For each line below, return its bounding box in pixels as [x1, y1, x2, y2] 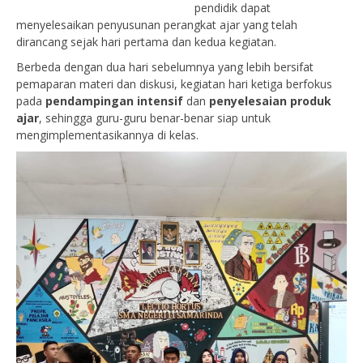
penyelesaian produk [209, 93, 331, 109]
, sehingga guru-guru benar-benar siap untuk [39, 110, 271, 126]
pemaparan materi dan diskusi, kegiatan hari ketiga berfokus [16, 76, 332, 92]
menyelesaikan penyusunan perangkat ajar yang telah [16, 17, 297, 32]
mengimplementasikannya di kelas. [16, 127, 199, 143]
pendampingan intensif [45, 93, 183, 109]
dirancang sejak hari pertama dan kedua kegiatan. [16, 34, 276, 49]
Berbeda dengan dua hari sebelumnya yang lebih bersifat [16, 59, 314, 75]
